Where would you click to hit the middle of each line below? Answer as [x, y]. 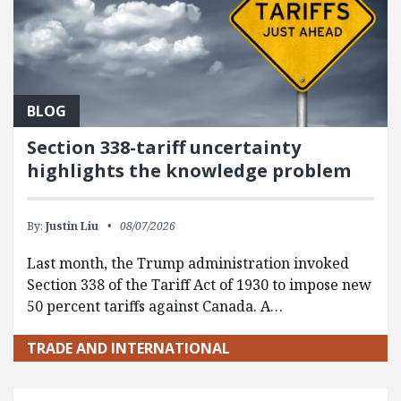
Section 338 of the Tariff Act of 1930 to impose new [199, 284]
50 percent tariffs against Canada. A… [155, 306]
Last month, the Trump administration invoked [188, 263]
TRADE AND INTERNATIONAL [128, 348]
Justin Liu [72, 226]
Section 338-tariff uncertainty [164, 147]
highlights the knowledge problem [189, 170]
